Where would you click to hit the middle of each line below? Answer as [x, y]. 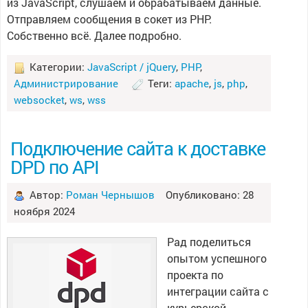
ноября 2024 [44, 211]
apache [191, 83]
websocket [39, 100]
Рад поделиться [209, 242]
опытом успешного [217, 258]
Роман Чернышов [110, 195]
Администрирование [66, 83]
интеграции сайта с [218, 291]
